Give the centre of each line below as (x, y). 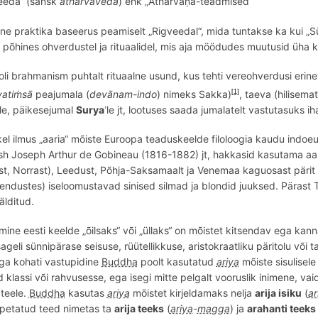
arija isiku (278, 293)
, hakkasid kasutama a (259, 154)
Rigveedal (175, 31)
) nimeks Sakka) (194, 94)
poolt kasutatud (177, 262)
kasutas (86, 293)
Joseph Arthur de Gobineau (76, 154)
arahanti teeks (281, 309)
